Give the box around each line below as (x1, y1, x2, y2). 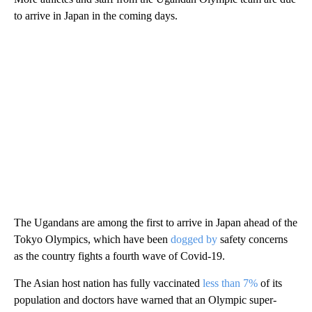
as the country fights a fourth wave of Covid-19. (14, 249, 225, 262)
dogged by (171, 233, 220, 245)
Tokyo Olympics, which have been (14, 233, 171, 245)
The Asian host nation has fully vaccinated (14, 276, 203, 289)
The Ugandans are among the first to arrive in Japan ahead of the (14, 216, 297, 228)
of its (258, 276, 282, 289)
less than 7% (203, 276, 258, 289)
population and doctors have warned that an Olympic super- (14, 293, 276, 306)
